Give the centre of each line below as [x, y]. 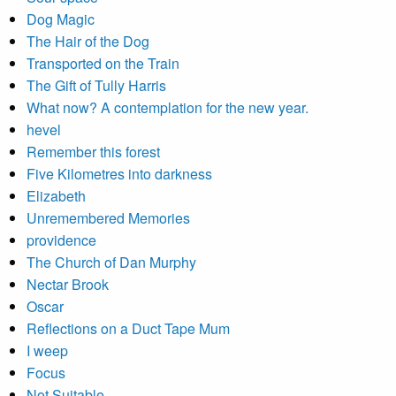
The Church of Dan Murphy [111, 262]
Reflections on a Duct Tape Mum [128, 328]
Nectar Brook [68, 284]
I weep [47, 350]
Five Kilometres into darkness [119, 174]
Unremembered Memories [108, 218]
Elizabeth [56, 196]
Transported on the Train [103, 63]
